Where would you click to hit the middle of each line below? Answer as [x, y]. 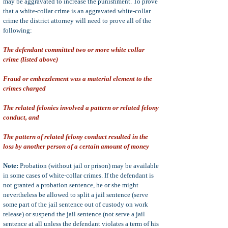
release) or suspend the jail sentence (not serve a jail [74, 214]
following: [18, 30]
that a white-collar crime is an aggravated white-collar [77, 11]
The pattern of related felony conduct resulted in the [76, 137]
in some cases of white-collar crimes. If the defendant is [78, 175]
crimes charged [24, 88]
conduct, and [21, 117]
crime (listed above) [31, 59]
